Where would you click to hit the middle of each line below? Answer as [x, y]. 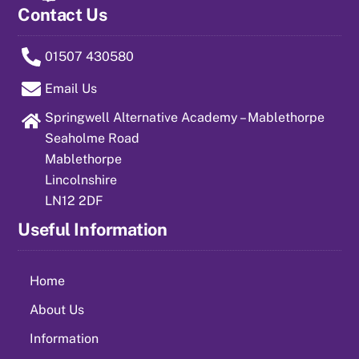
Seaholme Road [92, 139]
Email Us [71, 89]
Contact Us [63, 14]
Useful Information [93, 229]
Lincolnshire [81, 180]
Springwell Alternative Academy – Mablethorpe [185, 118]
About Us [57, 309]
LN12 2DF [74, 201]
